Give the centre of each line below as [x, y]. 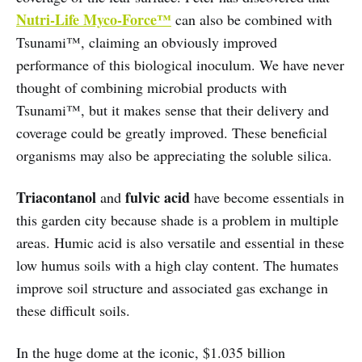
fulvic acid [158, 198]
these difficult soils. [73, 311]
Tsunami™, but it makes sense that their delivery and [173, 110]
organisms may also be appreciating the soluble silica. [174, 156]
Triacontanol [56, 198]
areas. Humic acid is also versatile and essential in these [180, 243]
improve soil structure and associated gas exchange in [172, 288]
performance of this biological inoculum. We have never [180, 65]
